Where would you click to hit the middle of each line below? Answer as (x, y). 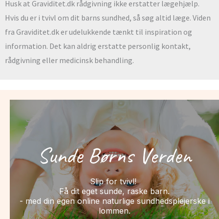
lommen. (114, 210)
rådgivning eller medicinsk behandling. (69, 60)
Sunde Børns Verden (114, 155)
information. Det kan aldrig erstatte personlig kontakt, (98, 46)
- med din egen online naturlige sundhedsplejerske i (114, 201)
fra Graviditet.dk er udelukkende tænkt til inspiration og (99, 32)
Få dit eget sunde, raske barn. (114, 191)
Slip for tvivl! (114, 181)
